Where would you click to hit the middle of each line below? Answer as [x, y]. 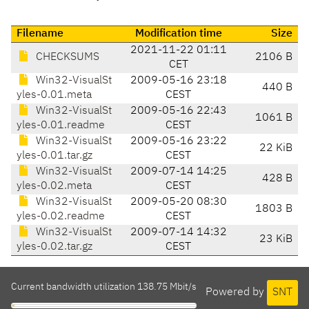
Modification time [178, 34]
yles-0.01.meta [54, 96]
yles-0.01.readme [61, 126]
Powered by [236, 292]
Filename [40, 34]
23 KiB [276, 240]
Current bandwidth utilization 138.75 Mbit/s [104, 287]
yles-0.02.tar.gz [54, 247]
